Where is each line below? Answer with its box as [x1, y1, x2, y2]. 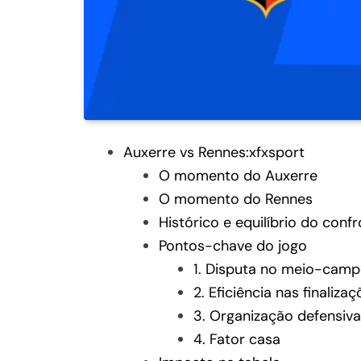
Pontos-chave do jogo [158, 235, 307, 255]
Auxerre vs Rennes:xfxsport [123, 142, 305, 162]
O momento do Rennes [158, 189, 313, 209]
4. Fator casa [193, 329, 281, 349]
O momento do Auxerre [158, 165, 317, 185]
